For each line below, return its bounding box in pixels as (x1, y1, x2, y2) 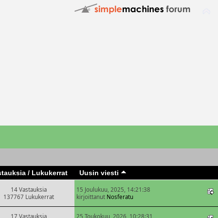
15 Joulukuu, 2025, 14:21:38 (76, 185, 150, 193)
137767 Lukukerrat (3, 193, 54, 200)
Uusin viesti (79, 168, 121, 177)
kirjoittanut (76, 193, 107, 200)
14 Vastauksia (11, 185, 47, 193)
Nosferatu (107, 193, 133, 200)
